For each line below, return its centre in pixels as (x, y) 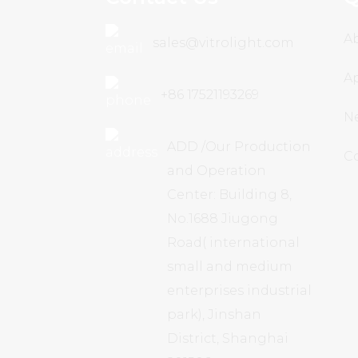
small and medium (230, 267)
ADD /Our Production (239, 147)
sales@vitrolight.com (223, 43)
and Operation (217, 171)
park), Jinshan (214, 315)
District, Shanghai (228, 339)
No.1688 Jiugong (223, 219)
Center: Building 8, (229, 195)
